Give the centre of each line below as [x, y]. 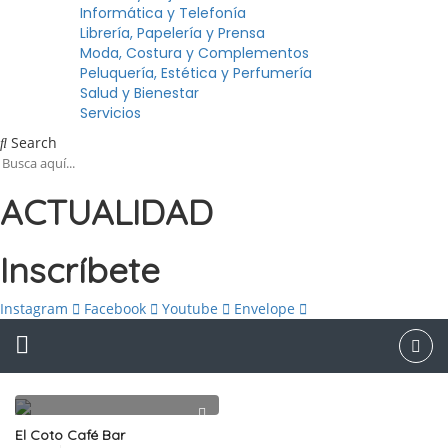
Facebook [115, 309]
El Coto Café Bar [70, 434]
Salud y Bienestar [139, 93]
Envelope [264, 309]
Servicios [110, 113]
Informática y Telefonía [163, 13]
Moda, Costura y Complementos [194, 53]
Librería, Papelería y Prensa [172, 33]
